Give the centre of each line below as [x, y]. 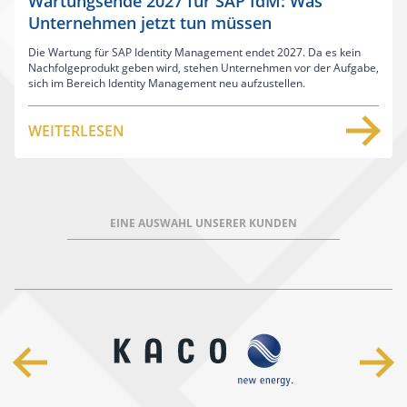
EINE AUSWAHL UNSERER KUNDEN [203, 223]
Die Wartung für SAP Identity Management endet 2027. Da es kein [194, 52]
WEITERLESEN [76, 130]
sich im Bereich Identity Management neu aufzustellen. [167, 83]
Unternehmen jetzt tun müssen [150, 22]
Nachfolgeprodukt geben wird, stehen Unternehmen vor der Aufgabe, [203, 67]
